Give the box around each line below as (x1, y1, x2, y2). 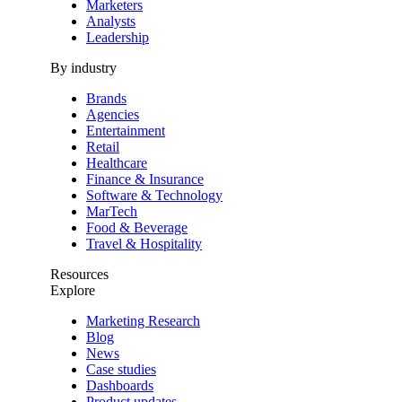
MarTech (86, 203, 137, 219)
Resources (50, 266, 109, 282)
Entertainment (86, 122, 165, 138)
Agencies (86, 106, 139, 122)
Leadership (86, 29, 149, 45)
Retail (86, 138, 119, 154)
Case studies (86, 361, 156, 377)
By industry (50, 59, 117, 75)
